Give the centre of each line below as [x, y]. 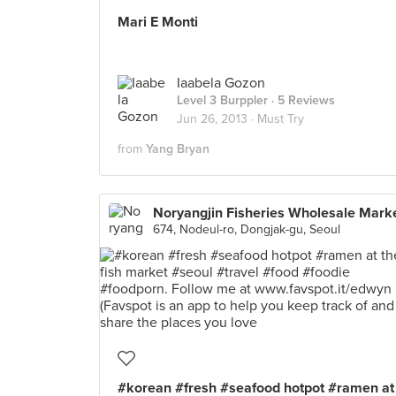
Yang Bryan [178, 149]
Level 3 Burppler [222, 100]
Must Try [281, 119]
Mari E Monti [158, 22]
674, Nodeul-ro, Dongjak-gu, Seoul [247, 229]
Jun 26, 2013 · [217, 119]
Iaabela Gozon [221, 83]
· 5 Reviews [301, 100]
